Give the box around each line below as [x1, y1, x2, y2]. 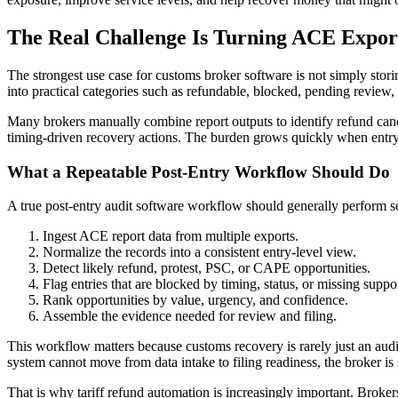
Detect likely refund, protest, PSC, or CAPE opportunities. [43, 260, 370, 276]
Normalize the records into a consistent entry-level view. [43, 244, 356, 260]
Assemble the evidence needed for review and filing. [43, 308, 337, 324]
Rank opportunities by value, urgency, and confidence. [43, 292, 348, 308]
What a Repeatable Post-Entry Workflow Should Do [7, 162, 390, 181]
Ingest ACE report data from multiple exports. [43, 228, 298, 244]
